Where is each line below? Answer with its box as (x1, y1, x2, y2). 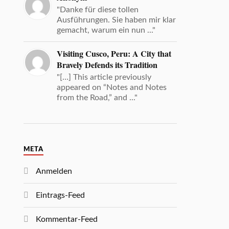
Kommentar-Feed (36, 215, 98, 223)
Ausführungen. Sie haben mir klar (57, 15, 176, 24)
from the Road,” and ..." (57, 93, 138, 102)
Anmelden (36, 167, 73, 175)
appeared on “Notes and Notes (57, 83, 167, 91)
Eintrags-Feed (36, 191, 85, 199)
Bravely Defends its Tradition (57, 58, 158, 71)
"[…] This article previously (57, 73, 152, 81)
